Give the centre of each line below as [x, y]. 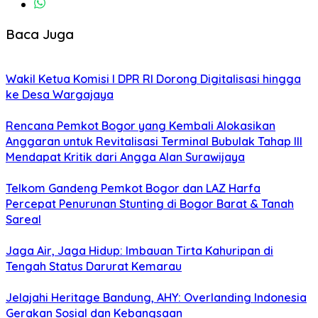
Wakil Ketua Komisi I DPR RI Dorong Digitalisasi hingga [153, 79]
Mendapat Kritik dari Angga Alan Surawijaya [125, 157]
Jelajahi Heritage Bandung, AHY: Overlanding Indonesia [156, 298]
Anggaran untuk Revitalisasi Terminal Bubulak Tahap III [154, 142]
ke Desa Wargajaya [60, 95]
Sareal [23, 220]
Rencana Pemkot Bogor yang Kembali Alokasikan [141, 126]
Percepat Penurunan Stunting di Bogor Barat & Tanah [150, 204]
